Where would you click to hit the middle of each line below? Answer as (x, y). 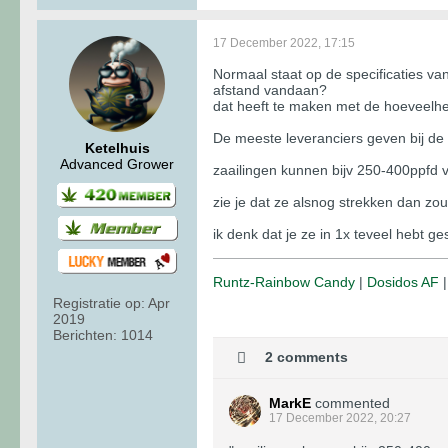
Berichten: (85, 334)
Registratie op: (99, 302)
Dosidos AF (403, 282)
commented (352, 403)
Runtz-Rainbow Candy (284, 282)
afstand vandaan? (270, 90)
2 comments (306, 356)
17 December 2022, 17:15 (284, 43)
